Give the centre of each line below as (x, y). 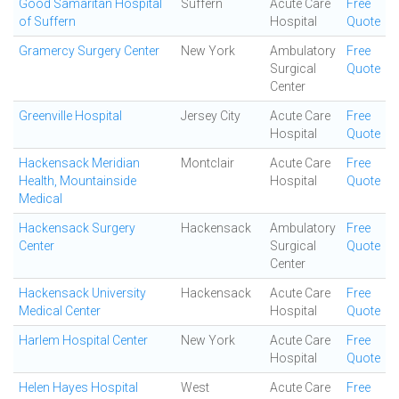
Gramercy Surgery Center (89, 51)
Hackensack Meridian (79, 163)
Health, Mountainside (77, 181)
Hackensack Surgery (77, 228)
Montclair (208, 163)
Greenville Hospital (70, 116)
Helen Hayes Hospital (78, 387)
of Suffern (47, 21)
